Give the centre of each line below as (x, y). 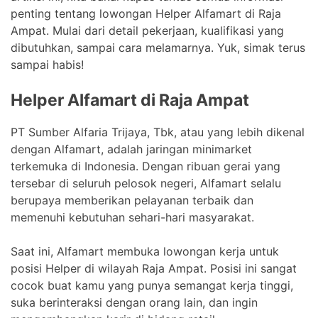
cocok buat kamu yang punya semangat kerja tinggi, (152, 285)
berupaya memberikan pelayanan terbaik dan (132, 200)
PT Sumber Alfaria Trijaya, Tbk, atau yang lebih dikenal (158, 132)
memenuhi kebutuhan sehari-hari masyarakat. (132, 217)
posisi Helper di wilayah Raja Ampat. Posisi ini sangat (154, 268)
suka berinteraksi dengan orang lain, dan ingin (134, 302)
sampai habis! (47, 64)
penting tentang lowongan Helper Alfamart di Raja (146, 13)
